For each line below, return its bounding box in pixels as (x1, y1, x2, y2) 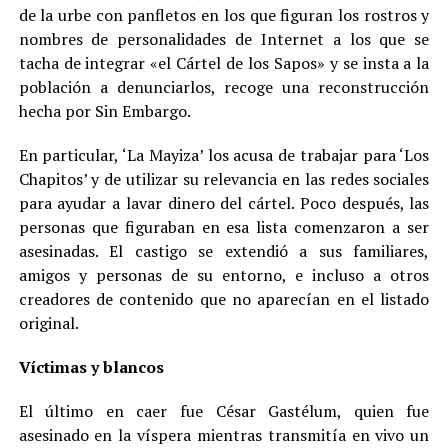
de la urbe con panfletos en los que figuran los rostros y (18, 3, 430, 26)
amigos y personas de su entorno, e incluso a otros (18, 263, 430, 286)
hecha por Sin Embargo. (18, 99, 191, 122)
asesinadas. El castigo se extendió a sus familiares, (18, 239, 430, 262)
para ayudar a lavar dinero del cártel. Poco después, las (18, 191, 430, 214)
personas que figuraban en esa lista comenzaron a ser (18, 215, 430, 238)
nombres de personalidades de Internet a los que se (18, 27, 430, 50)
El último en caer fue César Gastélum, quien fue (18, 399, 430, 422)
